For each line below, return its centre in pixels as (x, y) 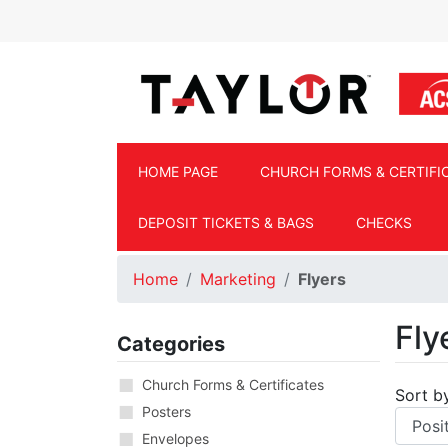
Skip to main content (196, 23)
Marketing (238, 279)
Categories (171, 344)
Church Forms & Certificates (233, 385)
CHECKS (384, 223)
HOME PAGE (178, 172)
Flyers (322, 279)
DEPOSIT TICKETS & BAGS (226, 223)
